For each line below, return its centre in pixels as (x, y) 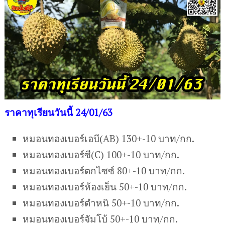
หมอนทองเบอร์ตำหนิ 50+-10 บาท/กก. (101, 202)
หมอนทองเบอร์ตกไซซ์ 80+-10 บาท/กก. (104, 170)
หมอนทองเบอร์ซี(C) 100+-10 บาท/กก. (101, 154)
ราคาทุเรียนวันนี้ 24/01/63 (58, 112)
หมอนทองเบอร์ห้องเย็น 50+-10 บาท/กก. (105, 186)
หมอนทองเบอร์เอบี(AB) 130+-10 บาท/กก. (109, 138)
